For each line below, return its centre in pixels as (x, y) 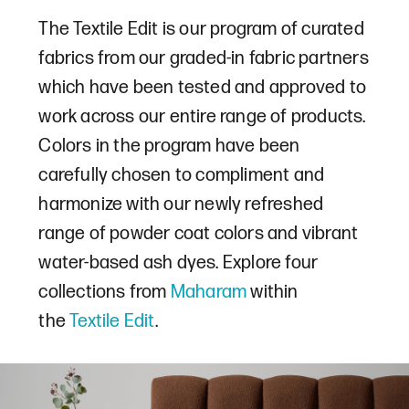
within (273, 292)
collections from (105, 292)
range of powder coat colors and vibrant (199, 234)
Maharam (209, 292)
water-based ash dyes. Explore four (178, 263)
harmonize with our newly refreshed (181, 204)
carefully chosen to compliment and (182, 175)
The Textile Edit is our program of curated (201, 29)
